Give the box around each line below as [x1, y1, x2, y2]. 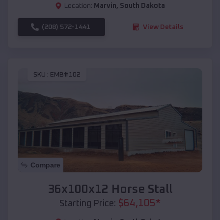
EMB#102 [50, 71, 81, 79]
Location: [64, 2, 92, 9]
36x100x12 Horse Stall [48, 183, 172, 195]
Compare [30, 161, 60, 169]
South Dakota [120, 2, 165, 9]
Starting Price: [59, 199, 116, 208]
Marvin [94, 2, 116, 9]
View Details [143, 23, 183, 30]
